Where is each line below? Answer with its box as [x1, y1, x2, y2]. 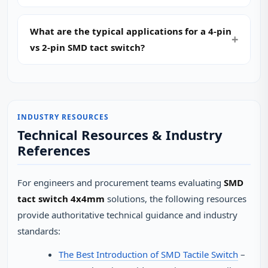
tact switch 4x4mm [17, 193, 105, 205]
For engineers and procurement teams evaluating [17, 176, 224, 188]
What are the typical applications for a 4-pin [30, 25, 232, 37]
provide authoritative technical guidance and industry [17, 209, 237, 221]
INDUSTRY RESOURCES [17, 112, 109, 122]
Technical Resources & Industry [17, 126, 223, 144]
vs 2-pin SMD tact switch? [30, 41, 145, 53]
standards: [17, 225, 60, 237]
